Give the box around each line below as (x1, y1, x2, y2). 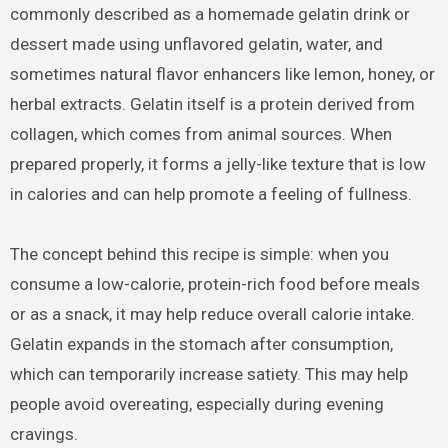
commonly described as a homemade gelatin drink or (9, 4, 410, 25)
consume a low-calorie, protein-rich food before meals (9, 274, 420, 295)
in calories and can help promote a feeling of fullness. (9, 184, 412, 205)
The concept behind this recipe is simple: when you (9, 244, 389, 265)
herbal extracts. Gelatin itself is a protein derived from (9, 94, 415, 115)
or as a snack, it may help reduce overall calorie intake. (9, 304, 415, 325)
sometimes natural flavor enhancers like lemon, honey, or (9, 64, 435, 85)
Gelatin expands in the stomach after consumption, (9, 334, 393, 355)
